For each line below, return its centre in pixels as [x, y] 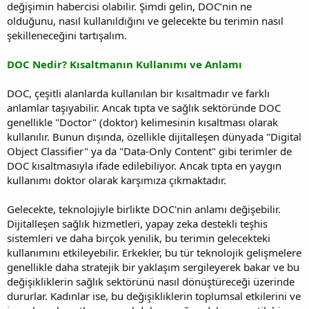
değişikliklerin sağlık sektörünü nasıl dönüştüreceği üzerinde [151, 281]
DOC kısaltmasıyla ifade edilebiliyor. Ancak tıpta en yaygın [144, 165]
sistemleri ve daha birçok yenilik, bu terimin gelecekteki [139, 238]
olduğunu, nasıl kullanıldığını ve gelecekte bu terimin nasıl [145, 20]
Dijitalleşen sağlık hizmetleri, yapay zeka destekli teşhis [137, 223]
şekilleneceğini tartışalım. [67, 35]
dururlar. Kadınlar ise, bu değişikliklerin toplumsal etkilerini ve [154, 296]
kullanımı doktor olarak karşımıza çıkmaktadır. [117, 180]
